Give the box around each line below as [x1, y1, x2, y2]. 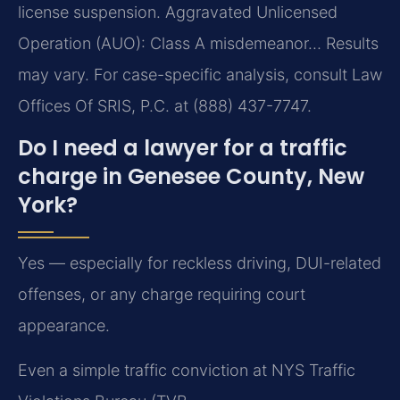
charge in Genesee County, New [18, 162, 364, 192]
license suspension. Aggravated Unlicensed [18, 3, 337, 22]
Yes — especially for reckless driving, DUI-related [18, 254, 381, 273]
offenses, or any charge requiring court [18, 285, 305, 304]
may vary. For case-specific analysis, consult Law [18, 65, 382, 85]
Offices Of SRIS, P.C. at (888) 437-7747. [18, 96, 312, 116]
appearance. [18, 316, 110, 336]
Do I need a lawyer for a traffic [18, 133, 347, 163]
